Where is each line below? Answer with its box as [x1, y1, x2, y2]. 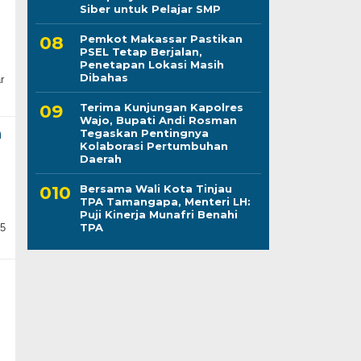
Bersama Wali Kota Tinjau [79, 181, 232, 195]
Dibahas [79, 70, 128, 84]
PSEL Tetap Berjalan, [79, 44, 202, 58]
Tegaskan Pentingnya [79, 126, 209, 139]
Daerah [79, 151, 122, 165]
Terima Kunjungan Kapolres [79, 100, 243, 114]
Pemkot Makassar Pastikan [79, 31, 243, 45]
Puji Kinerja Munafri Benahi [79, 207, 238, 221]
